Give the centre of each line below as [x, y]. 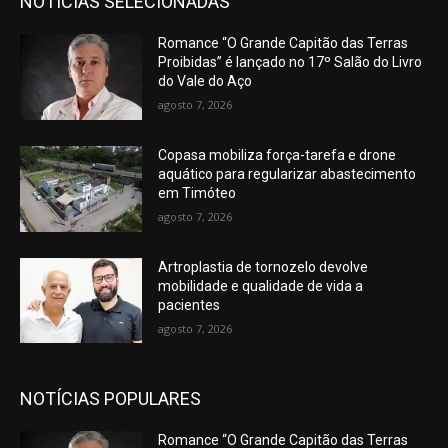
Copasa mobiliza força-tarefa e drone [277, 155]
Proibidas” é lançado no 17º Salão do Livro [290, 62]
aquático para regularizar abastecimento [287, 174]
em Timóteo [197, 193]
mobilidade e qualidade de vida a [261, 285]
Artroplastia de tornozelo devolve [263, 266]
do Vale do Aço [205, 81]
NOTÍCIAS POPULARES [110, 399]
